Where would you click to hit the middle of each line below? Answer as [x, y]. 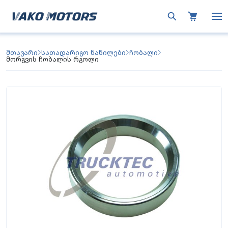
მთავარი [22, 52]
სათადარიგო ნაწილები [83, 52]
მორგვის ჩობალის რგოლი [52, 59]
